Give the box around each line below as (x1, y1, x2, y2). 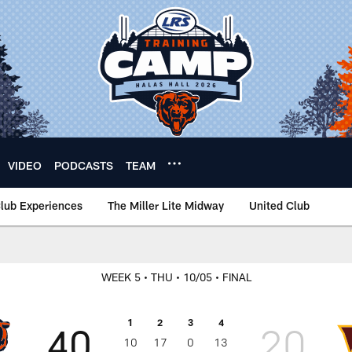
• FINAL (214, 270, 251, 284)
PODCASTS (54, 158, 113, 172)
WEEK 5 (101, 270, 141, 284)
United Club (249, 199, 310, 212)
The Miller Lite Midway (108, 199, 224, 212)
